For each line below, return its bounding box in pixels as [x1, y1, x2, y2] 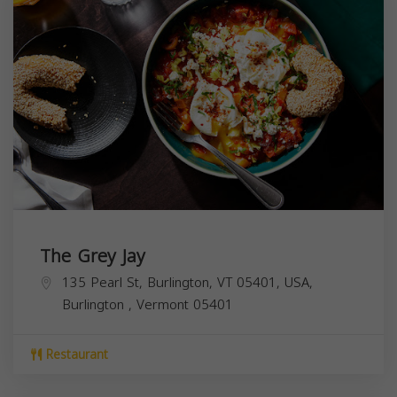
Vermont [136, 292, 193, 317]
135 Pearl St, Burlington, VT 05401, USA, [62, 269, 313, 295]
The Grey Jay [40, 238, 145, 273]
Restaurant [42, 342, 108, 367]
